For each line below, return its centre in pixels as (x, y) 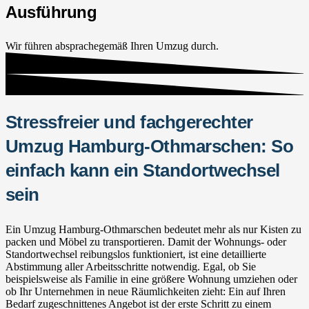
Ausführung (51, 12)
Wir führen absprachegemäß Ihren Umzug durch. (112, 46)
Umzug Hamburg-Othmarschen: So (150, 146)
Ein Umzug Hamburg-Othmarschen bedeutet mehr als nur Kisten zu (153, 229)
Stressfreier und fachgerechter (129, 122)
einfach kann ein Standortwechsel (143, 170)
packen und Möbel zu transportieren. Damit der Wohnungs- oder (146, 241)
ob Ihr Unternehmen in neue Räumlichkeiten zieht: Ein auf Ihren (146, 291)
